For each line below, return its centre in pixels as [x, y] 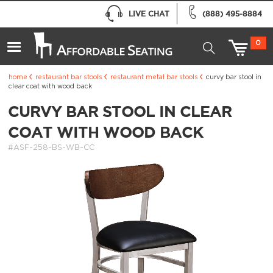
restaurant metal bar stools [154, 77]
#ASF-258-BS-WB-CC [51, 148]
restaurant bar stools [69, 77]
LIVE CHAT [149, 13]
